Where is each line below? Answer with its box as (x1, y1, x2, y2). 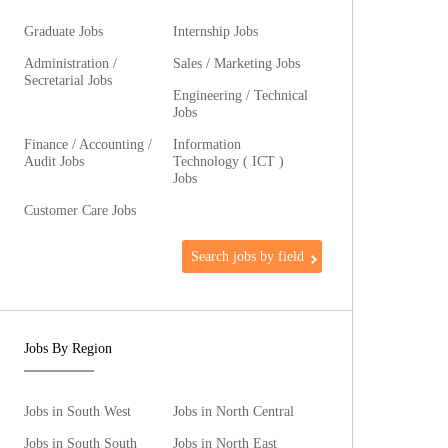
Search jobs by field (191, 248, 305, 264)
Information (173, 136, 242, 152)
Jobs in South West (24, 403, 132, 419)
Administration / (24, 55, 118, 71)
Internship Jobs (173, 23, 259, 39)
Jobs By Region (24, 341, 113, 356)
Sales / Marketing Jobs (173, 55, 301, 71)
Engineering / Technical (173, 87, 309, 103)
